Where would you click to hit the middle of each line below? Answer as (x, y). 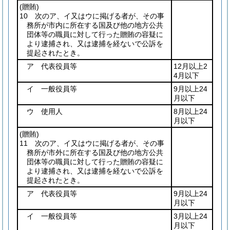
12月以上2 (190, 66)
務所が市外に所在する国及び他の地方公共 (95, 152)
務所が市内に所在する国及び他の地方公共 (95, 25)
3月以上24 (190, 216)
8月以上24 (190, 111)
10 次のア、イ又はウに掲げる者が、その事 (92, 16)
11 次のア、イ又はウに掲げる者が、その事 (92, 143)
